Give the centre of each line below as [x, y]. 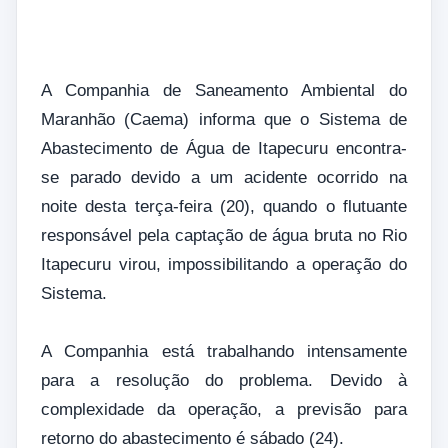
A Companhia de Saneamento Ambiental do [224, 90]
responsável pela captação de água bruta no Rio [224, 235]
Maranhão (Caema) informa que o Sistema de [224, 119]
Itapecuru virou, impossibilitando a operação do [224, 264]
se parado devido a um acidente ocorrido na [224, 177]
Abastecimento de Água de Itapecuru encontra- [224, 148]
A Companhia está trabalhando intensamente [224, 351]
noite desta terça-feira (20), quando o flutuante [224, 206]
